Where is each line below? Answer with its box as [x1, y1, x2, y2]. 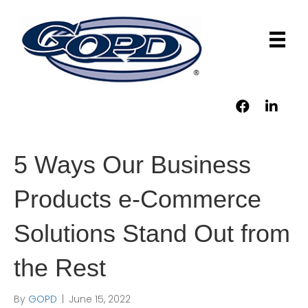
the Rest [14, 254, 106, 282]
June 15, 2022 [69, 292, 131, 306]
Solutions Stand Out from [14, 219, 290, 247]
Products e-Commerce [14, 185, 261, 213]
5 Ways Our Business [14, 151, 251, 179]
